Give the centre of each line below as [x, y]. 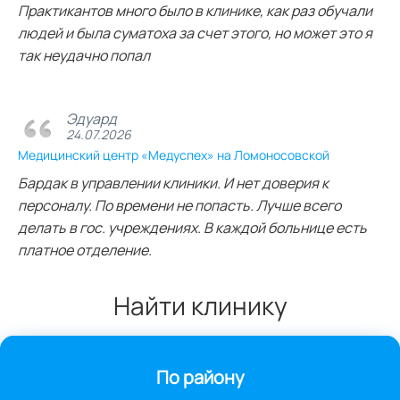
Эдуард [92, 119]
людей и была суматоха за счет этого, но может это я [195, 33]
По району [200, 377]
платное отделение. [85, 250]
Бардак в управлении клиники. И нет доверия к [173, 183]
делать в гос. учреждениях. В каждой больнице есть [192, 227]
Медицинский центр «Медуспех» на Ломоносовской [174, 154]
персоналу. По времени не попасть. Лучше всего [179, 205]
